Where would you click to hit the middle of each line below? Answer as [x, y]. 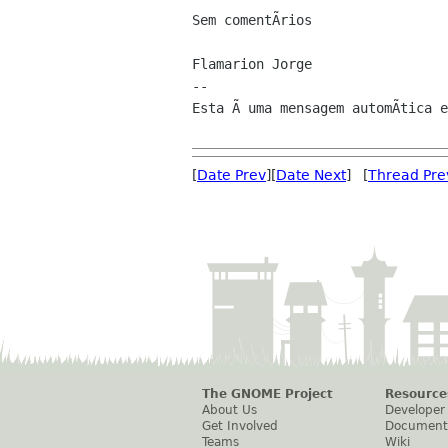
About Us [229, 410]
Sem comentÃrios [252, 20]
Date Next [311, 175]
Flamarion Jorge [252, 64]
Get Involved [240, 426]
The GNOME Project [267, 394]
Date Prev [231, 175]
